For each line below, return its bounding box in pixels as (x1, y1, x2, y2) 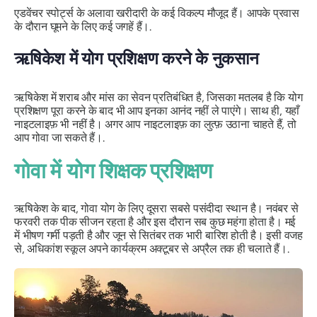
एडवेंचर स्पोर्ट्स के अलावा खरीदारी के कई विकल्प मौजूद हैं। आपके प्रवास (14, 6, 299, 20)
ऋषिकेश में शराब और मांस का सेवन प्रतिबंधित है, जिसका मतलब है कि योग (14, 91, 303, 105)
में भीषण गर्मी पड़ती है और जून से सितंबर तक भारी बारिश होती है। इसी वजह (14, 229, 303, 243)
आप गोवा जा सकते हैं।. (14, 131, 105, 145)
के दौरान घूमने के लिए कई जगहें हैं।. (14, 19, 151, 33)
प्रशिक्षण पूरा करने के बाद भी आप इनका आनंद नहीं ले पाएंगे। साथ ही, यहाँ (14, 104, 300, 118)
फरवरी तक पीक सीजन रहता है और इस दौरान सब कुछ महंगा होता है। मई (14, 215, 296, 229)
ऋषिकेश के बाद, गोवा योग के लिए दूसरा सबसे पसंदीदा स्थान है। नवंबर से (14, 202, 299, 216)
